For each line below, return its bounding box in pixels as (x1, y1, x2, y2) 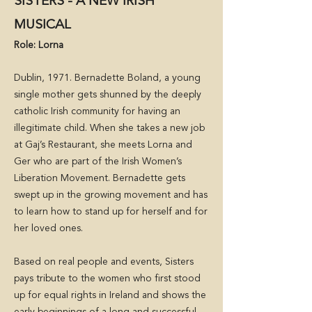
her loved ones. (14, 224, 86, 233)
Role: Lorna (14, 40, 63, 50)
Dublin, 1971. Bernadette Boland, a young (14, 73, 201, 83)
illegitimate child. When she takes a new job (14, 123, 205, 133)
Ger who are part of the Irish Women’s (14, 157, 182, 166)
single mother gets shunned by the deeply (14, 90, 201, 100)
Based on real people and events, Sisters (14, 257, 194, 267)
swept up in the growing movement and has (14, 190, 208, 200)
